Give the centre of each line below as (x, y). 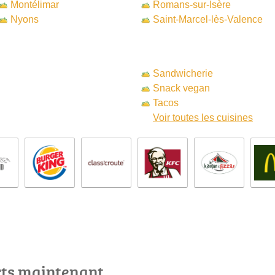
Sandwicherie (183, 73)
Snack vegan (181, 88)
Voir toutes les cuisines (203, 118)
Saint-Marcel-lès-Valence (208, 19)
